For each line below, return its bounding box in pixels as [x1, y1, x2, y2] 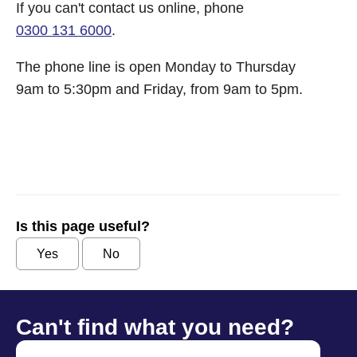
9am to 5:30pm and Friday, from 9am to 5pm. [16, 81, 303, 97]
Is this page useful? [16, 218, 150, 234]
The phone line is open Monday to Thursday [16, 59, 296, 75]
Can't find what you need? [16, 315, 294, 339]
